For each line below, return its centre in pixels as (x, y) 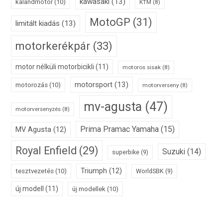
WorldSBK (150, 171)
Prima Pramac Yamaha (120, 129)
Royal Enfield (46, 151)
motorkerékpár (53, 46)
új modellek (89, 189)
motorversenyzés (38, 109)
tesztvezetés (35, 171)
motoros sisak (142, 67)
